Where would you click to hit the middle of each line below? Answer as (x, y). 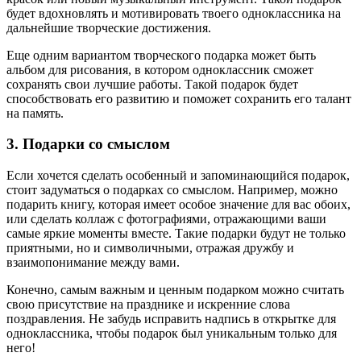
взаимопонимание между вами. (93, 263)
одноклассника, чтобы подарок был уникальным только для (172, 334)
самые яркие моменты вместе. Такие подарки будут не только (176, 234)
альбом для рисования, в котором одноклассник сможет (160, 69)
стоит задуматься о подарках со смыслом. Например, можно (172, 190)
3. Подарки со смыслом (88, 144)
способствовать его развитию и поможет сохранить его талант (179, 98)
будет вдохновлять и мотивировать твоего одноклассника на (174, 13)
